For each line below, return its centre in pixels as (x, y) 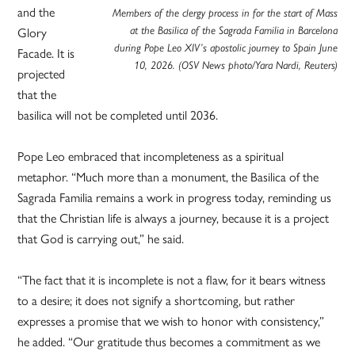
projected (42, 74)
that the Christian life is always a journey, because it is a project (174, 219)
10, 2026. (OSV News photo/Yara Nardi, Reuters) (235, 65)
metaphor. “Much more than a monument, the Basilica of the (168, 177)
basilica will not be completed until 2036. (118, 116)
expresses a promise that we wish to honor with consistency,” (171, 322)
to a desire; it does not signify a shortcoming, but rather (157, 301)
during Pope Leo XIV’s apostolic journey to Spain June (225, 48)
